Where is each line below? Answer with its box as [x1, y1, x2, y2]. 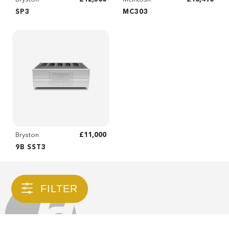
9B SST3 [15, 142, 46, 151]
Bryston [15, 130, 39, 139]
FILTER [40, 182, 78, 194]
